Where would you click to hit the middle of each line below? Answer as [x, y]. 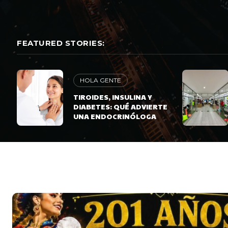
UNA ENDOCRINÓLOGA [115, 116]
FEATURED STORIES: [61, 43]
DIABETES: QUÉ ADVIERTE [121, 107]
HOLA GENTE [101, 80]
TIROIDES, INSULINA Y [113, 97]
